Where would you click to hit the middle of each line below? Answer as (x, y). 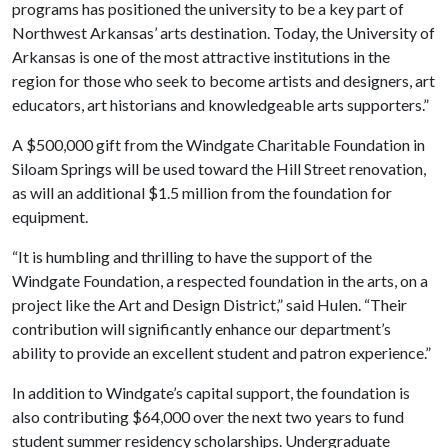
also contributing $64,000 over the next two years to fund (208, 416)
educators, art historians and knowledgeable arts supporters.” (220, 104)
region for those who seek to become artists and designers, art (223, 80)
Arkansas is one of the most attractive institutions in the (201, 56)
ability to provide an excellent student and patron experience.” (221, 352)
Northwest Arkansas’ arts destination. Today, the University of (223, 32)
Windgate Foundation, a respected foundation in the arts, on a (220, 280)
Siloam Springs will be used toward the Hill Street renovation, (219, 168)
